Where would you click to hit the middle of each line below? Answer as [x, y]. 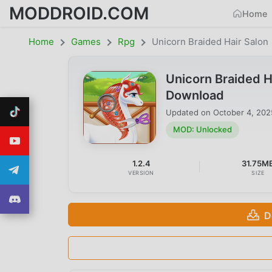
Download [195, 95]
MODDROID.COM [79, 13]
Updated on [189, 112]
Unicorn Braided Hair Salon [210, 42]
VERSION [141, 173]
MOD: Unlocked [202, 130]
